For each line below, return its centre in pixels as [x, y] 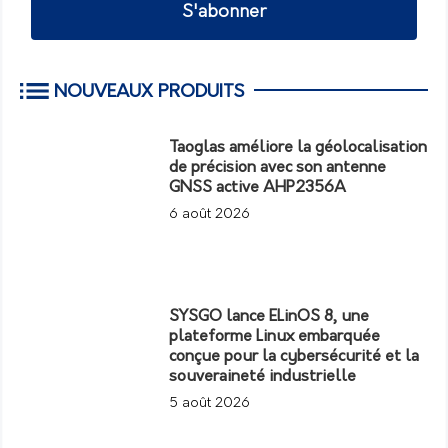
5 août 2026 [210, 403]
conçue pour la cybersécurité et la [294, 356]
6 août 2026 [210, 214]
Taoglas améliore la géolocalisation [298, 147]
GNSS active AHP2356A [258, 187]
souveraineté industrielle [263, 376]
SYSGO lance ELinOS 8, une [269, 316]
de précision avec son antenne [278, 167]
